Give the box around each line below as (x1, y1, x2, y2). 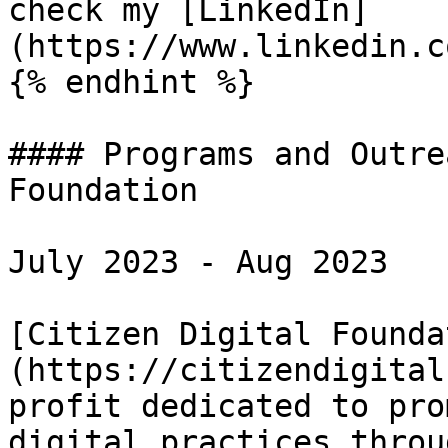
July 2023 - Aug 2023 (8, 244, 388, 280)
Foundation (8, 172, 198, 208)
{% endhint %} (8, 64, 255, 100)
